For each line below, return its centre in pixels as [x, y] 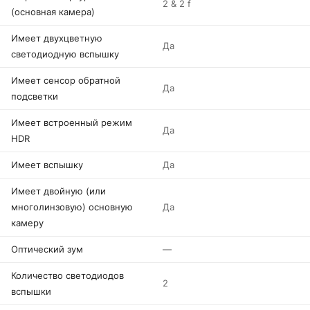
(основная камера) [53, 12]
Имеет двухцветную [57, 38]
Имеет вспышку [47, 165]
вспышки [31, 291]
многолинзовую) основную [72, 207]
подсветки [35, 96]
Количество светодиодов [67, 275]
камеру [27, 223]
